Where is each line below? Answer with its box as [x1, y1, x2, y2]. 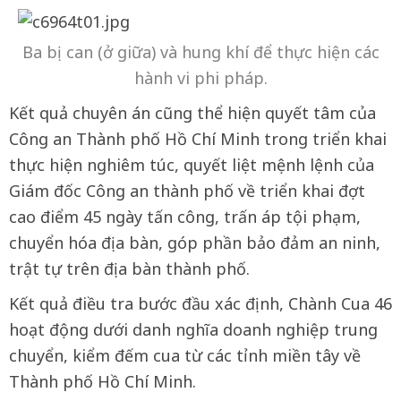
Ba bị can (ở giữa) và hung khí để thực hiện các [21, 41, 380, 63]
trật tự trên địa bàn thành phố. [9, 258, 250, 279]
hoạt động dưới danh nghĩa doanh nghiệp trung [9, 319, 378, 340]
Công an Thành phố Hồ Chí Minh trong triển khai [9, 128, 387, 149]
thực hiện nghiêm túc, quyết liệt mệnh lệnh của [9, 154, 374, 175]
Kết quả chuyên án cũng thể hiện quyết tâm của [9, 102, 376, 124]
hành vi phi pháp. [133, 67, 268, 89]
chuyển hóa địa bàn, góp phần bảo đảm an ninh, [9, 232, 380, 253]
